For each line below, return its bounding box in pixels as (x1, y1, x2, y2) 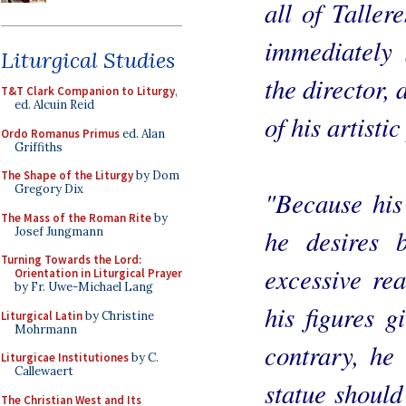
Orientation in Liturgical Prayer (14, 266, 182, 281)
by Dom (133, 168, 179, 183)
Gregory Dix (14, 181, 83, 197)
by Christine (82, 307, 154, 324)
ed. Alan (120, 125, 165, 141)
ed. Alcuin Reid (14, 97, 94, 112)
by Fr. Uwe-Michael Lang (14, 279, 153, 295)
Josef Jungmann (14, 223, 103, 239)
